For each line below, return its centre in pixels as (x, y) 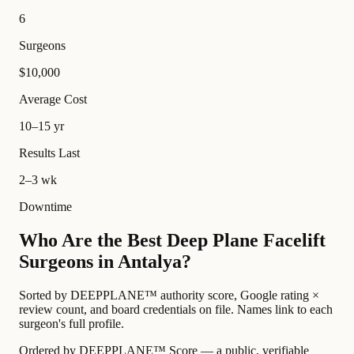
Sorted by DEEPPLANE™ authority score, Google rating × (169, 296)
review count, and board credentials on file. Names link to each (176, 310)
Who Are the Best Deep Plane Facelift (172, 241)
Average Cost (53, 100)
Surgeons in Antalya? (105, 262)
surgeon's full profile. (72, 324)
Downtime (45, 207)
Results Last (49, 153)
